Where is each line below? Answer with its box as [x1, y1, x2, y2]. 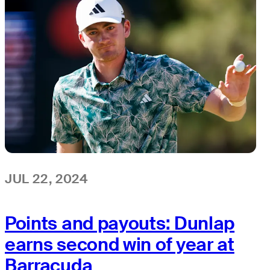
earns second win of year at [5, 232, 234, 256]
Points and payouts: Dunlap [5, 211, 235, 235]
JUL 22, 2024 [5, 171, 88, 187]
